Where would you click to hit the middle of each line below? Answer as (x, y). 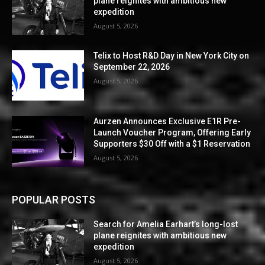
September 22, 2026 (132, 67)
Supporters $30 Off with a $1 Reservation (172, 144)
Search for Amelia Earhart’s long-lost (166, 224)
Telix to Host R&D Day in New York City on (172, 55)
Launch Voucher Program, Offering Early (172, 133)
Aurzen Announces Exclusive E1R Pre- (167, 122)
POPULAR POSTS (54, 200)
